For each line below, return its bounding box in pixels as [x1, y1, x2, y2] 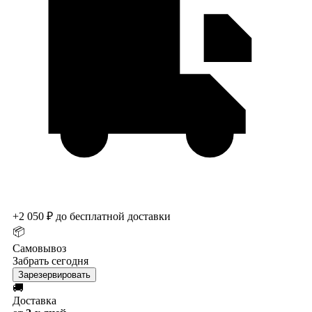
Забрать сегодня [13, 254, 88, 267]
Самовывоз [13, 242, 66, 254]
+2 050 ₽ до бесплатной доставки [13, 210, 171, 222]
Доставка [13, 294, 56, 306]
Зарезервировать [18, 269, 91, 280]
